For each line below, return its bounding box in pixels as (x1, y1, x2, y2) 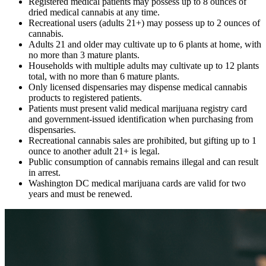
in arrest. (28, 167, 61, 178)
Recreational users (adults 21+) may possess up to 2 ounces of (28, 17, 260, 28)
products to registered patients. (28, 92, 142, 103)
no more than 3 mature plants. (28, 49, 140, 60)
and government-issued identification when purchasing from (28, 113, 253, 124)
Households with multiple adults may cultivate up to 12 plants (28, 60, 259, 71)
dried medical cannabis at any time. (28, 7, 160, 17)
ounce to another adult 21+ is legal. (28, 145, 160, 156)
